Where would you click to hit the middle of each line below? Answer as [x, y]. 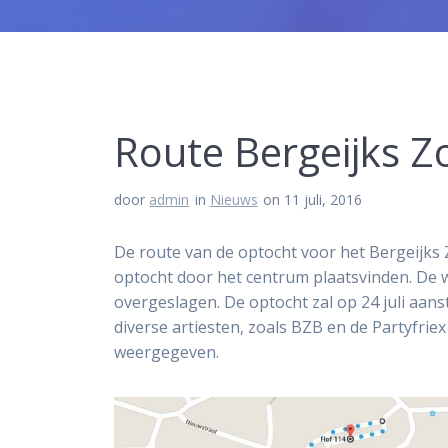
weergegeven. [167, 352]
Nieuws [233, 200]
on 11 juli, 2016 [313, 200]
